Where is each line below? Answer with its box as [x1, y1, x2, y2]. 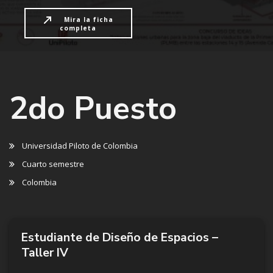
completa [60, 24, 97, 33]
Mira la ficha [64, 15, 114, 24]
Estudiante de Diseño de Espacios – [21, 229, 218, 246]
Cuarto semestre [22, 158, 84, 170]
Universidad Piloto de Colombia [22, 140, 138, 152]
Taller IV [21, 244, 68, 261]
